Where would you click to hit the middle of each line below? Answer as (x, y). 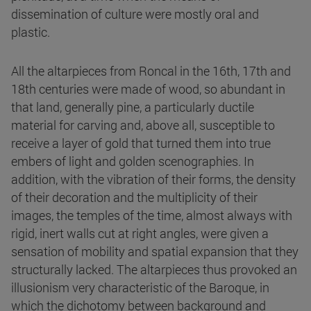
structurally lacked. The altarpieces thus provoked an (154, 270)
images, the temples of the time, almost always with (152, 216)
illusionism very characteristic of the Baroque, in (140, 288)
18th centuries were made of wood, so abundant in (148, 89)
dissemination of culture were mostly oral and (135, 14)
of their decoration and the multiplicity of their (134, 197)
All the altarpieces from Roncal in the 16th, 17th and (151, 71)
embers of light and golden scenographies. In (133, 161)
